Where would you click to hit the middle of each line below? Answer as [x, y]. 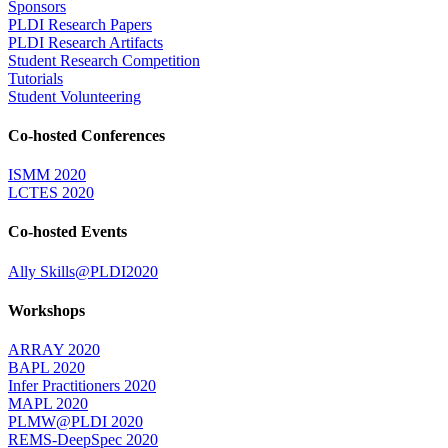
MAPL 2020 [48, 404]
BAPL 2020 [46, 368]
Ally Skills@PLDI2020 [83, 271]
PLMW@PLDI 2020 [75, 422]
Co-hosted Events [67, 232]
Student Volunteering [74, 96]
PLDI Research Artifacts [85, 42]
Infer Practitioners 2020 [82, 386]
